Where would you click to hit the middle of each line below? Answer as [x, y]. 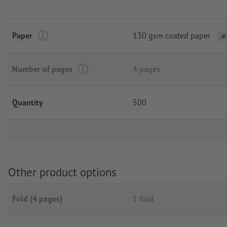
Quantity [28, 102]
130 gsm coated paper [172, 36]
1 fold [143, 199]
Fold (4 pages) [37, 199]
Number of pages [42, 69]
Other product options [62, 172]
